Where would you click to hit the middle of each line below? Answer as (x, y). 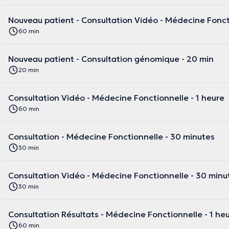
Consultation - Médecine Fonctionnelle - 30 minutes (111, 136)
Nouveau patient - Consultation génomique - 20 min (111, 59)
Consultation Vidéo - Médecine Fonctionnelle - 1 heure (116, 98)
